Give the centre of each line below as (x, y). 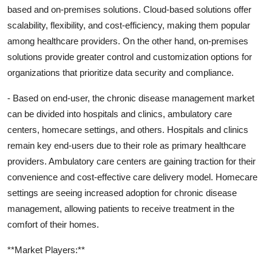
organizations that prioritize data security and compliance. (121, 72)
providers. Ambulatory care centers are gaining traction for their (131, 161)
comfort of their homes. (53, 224)
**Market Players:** (46, 250)
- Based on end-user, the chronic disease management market (131, 98)
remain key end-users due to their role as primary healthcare (127, 145)
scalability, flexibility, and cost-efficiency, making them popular (129, 25)
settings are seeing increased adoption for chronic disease (122, 192)
